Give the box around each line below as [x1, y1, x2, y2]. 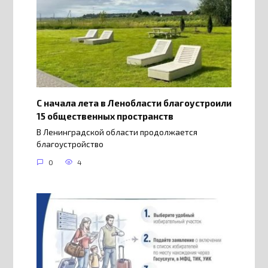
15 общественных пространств [36, 110, 173, 121]
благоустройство [36, 139, 103, 149]
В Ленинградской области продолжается [36, 127, 197, 137]
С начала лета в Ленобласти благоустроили [36, 97, 232, 108]
